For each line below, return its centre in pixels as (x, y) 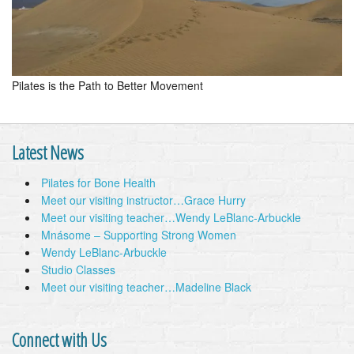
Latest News (48, 153)
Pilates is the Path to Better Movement (107, 86)
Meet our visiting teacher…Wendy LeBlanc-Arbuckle (171, 218)
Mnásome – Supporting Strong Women (139, 235)
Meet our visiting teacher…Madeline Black (146, 287)
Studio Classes (78, 270)
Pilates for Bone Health (98, 183)
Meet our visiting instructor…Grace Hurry (143, 200)
